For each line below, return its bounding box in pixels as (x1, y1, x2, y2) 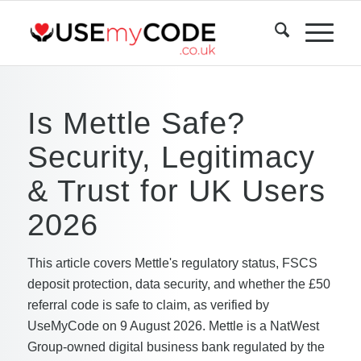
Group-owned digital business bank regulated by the (27, 340, 325, 354)
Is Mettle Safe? (27, 106, 245, 140)
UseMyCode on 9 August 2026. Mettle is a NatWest (27, 319, 319, 333)
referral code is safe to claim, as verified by (27, 298, 269, 312)
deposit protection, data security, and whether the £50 (27, 277, 330, 291)
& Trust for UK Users (27, 173, 326, 208)
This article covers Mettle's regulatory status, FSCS (27, 256, 317, 270)
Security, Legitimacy (27, 139, 315, 174)
